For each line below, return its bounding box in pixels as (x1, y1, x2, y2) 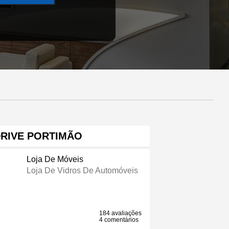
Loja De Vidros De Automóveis (26, 166, 138, 175)
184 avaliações (99, 210, 142, 217)
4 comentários (99, 216, 139, 224)
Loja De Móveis (26, 155, 83, 164)
